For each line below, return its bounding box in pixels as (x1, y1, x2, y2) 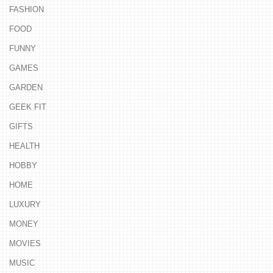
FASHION (9, 4, 44, 14)
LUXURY (9, 199, 41, 209)
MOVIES (9, 238, 41, 248)
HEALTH (9, 141, 40, 151)
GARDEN (9, 82, 43, 92)
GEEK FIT (9, 102, 46, 112)
